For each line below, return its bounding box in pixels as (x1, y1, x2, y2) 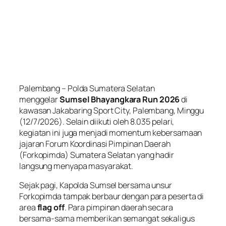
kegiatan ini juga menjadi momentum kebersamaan (19, 127, 202, 138)
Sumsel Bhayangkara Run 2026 (60, 93, 180, 105)
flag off (37, 201, 65, 213)
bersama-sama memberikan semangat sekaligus (19, 212, 195, 224)
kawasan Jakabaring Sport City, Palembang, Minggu (19, 104, 204, 116)
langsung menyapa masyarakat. (19, 160, 134, 172)
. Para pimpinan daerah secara (64, 201, 173, 213)
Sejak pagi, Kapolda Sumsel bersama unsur (19, 179, 172, 191)
